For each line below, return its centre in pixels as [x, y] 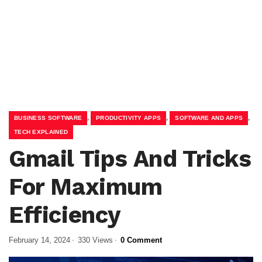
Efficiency [65, 215]
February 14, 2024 [39, 240]
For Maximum [86, 187]
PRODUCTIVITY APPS [129, 118]
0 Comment [141, 240]
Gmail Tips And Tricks [130, 159]
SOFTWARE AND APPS [209, 118]
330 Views [95, 240]
